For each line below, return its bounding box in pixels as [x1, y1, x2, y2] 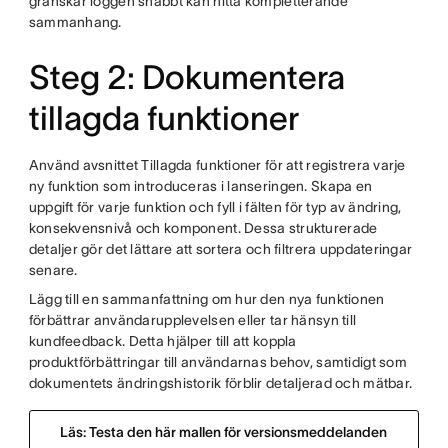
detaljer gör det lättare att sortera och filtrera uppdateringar [28, 241, 413, 257]
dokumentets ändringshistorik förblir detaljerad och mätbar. [28, 375, 413, 391]
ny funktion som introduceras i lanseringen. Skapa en [28, 178, 373, 194]
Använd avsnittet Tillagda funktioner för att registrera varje [28, 157, 406, 173]
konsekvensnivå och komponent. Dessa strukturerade [28, 220, 378, 236]
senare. [28, 262, 78, 278]
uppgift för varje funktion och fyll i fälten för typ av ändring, [28, 199, 402, 215]
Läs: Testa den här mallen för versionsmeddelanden [60, 424, 388, 440]
